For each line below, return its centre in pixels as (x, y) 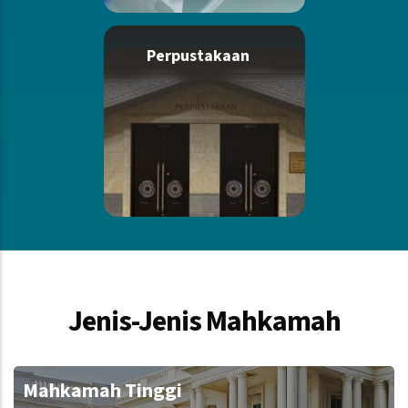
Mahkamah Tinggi (102, 391)
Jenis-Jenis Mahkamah (204, 322)
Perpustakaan (198, 56)
